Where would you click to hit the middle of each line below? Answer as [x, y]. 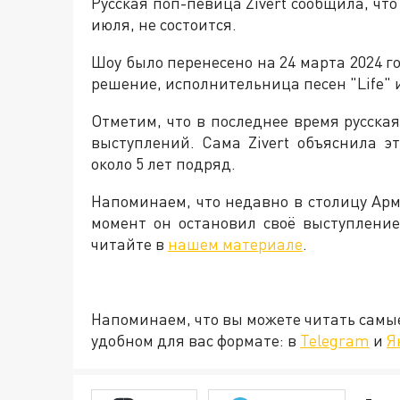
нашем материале [235, 244]
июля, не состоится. [164, 24]
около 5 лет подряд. [163, 163]
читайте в [129, 244]
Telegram [335, 340]
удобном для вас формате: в [196, 340]
